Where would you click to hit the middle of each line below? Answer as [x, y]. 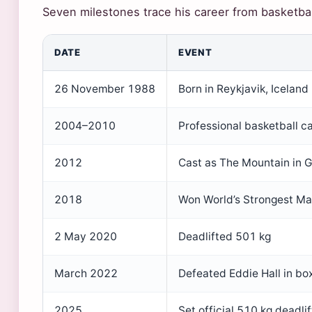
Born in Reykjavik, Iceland [243, 89]
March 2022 [86, 273]
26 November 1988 [105, 89]
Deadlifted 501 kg [225, 236]
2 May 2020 [86, 236]
